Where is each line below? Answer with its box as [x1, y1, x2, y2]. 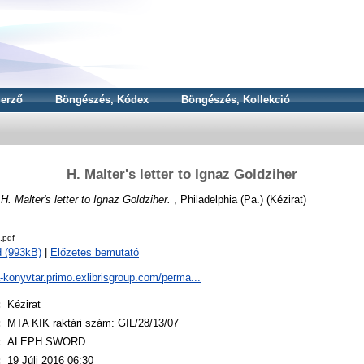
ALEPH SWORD [7, 336, 85, 349]
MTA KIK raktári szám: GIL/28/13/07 [7, 317, 179, 330]
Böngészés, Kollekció [181, 93, 290, 106]
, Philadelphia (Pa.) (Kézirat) [171, 193, 306, 206]
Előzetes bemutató [50, 246, 139, 259]
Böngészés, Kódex [55, 93, 149, 106]
